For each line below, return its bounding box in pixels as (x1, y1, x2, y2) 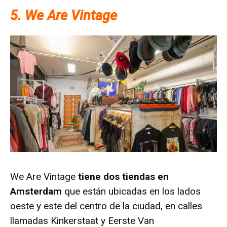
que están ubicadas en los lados (62, 185, 201, 197)
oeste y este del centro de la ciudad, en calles (10, 200, 202, 212)
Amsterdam (10, 185, 62, 197)
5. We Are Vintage (10, 8, 117, 24)
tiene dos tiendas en (75, 170, 169, 182)
